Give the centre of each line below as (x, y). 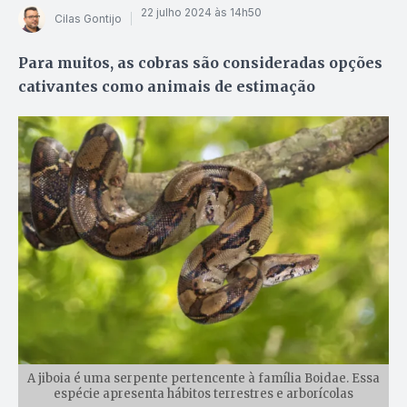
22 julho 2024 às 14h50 (201, 13)
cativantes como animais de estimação (167, 86)
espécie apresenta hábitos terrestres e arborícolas (203, 393)
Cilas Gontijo (88, 19)
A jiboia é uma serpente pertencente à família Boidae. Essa (203, 378)
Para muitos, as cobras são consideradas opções (200, 62)
